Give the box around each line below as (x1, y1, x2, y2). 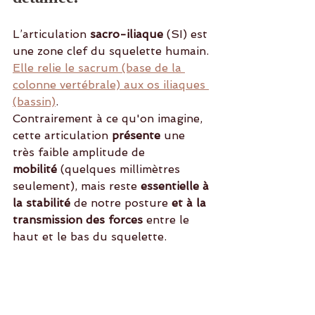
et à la (168, 196, 210, 210)
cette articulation (13, 129, 112, 143)
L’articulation (13, 27, 86, 41)
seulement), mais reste (13, 179, 141, 193)
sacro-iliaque (86, 27, 163, 41)
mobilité (13, 162, 57, 176)
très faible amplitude (13, 146, 128, 160)
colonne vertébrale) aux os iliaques (13, 78, 209, 92)
